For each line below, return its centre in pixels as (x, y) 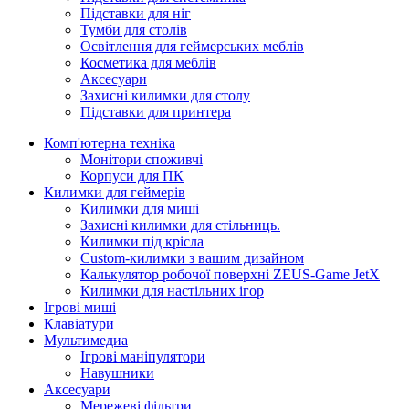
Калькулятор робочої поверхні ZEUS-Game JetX (230, 274)
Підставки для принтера (156, 112)
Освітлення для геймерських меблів (192, 46)
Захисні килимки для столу (165, 95)
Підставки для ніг (136, 13)
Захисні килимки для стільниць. (180, 225)
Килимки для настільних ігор (172, 291)
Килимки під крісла (142, 241)
